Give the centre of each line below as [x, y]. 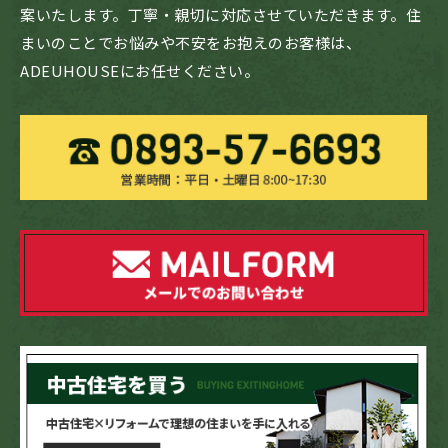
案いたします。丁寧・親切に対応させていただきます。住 [220, 14]
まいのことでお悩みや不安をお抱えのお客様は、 [190, 42]
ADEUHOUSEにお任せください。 [139, 70]
